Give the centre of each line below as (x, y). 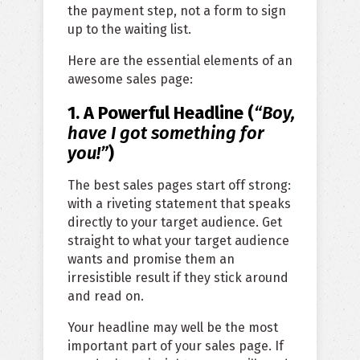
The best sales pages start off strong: (179, 186)
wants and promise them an (151, 260)
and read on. (106, 297)
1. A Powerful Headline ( (161, 113)
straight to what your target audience (178, 241)
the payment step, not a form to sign (177, 11)
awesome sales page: (130, 80)
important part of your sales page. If (176, 346)
